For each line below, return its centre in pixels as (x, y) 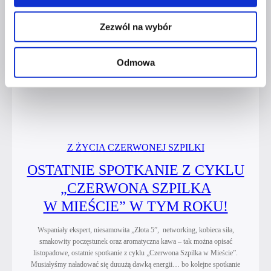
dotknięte (184, 73)
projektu (181, 27)
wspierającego (196, 42)
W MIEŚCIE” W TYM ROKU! (135, 206)
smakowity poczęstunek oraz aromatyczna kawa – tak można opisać (135, 241)
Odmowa (135, 62)
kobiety (180, 57)
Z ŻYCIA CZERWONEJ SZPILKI (135, 147)
